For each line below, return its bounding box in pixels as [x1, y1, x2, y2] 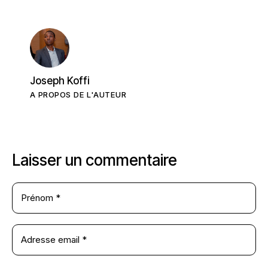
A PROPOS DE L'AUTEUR [30, 90, 126, 100]
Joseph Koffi [30, 75, 89, 87]
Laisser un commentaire [12, 151, 177, 170]
